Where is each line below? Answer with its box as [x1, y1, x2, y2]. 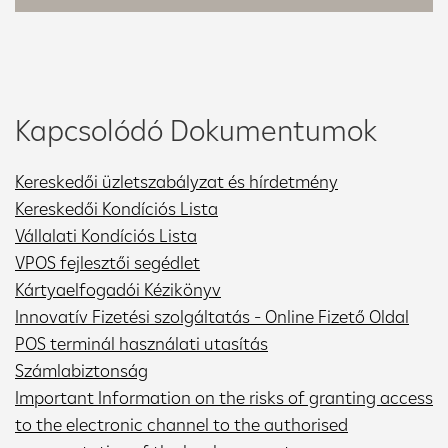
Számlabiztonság [15, 358, 148, 382]
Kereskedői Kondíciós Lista [15, 196, 218, 220]
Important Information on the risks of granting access [15, 385, 433, 409]
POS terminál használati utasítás [15, 331, 268, 355]
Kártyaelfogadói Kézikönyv [15, 277, 221, 301]
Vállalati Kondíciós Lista [15, 223, 197, 247]
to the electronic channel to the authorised [15, 412, 348, 436]
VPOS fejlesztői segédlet [15, 250, 200, 274]
